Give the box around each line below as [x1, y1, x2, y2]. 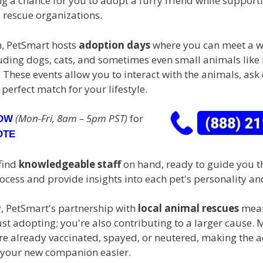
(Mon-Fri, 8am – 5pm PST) [13, 112, 130, 126]
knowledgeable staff [19, 157, 121, 171]
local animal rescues [138, 201, 239, 215]
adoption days [79, 38, 150, 52]
